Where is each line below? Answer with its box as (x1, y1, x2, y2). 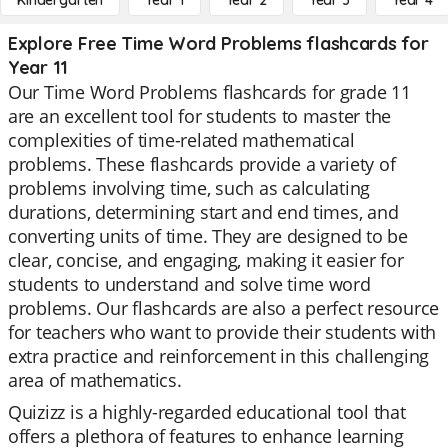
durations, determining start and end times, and (8, 200, 399, 224)
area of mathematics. (8, 368, 182, 392)
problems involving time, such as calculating (8, 176, 371, 200)
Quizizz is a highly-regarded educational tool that (8, 400, 406, 424)
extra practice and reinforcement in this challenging (8, 344, 429, 368)
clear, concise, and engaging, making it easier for (8, 248, 404, 272)
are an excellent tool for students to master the (8, 104, 392, 128)
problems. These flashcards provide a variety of (8, 152, 396, 176)
